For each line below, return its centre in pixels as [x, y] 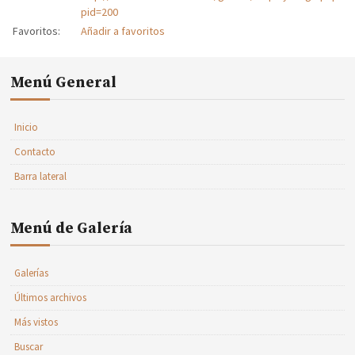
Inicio [27, 127]
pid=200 [99, 12]
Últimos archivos [51, 298]
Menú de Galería [72, 229]
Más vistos [36, 322]
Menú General [64, 83]
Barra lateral [41, 176]
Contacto [35, 152]
